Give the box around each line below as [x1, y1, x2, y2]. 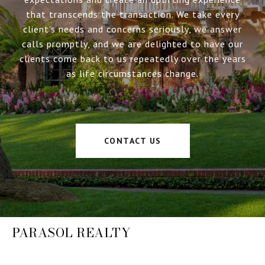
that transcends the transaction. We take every [25, 8, 240, 20]
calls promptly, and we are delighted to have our [22, 37, 243, 50]
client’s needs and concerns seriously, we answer [23, 22, 242, 35]
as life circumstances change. [66, 67, 199, 79]
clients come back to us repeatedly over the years [19, 52, 246, 64]
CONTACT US [104, 135, 161, 146]
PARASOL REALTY [12, 222, 131, 242]
